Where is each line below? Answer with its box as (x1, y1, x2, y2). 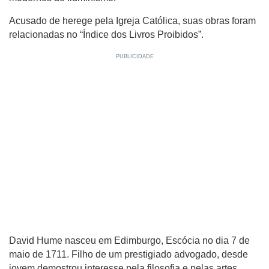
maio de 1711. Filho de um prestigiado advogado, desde (9, 249, 248, 259)
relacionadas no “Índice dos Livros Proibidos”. (9, 29, 204, 40)
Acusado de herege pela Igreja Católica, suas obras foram (9, 16, 256, 26)
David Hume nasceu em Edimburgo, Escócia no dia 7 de (9, 235, 250, 246)
